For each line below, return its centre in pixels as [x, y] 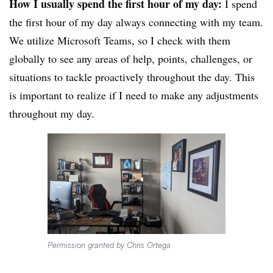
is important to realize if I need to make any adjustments [134, 95]
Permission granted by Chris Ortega [109, 245]
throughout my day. [52, 113]
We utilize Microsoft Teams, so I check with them [120, 40]
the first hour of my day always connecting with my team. [136, 22]
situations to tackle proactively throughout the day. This [132, 76]
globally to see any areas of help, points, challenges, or [131, 58]
